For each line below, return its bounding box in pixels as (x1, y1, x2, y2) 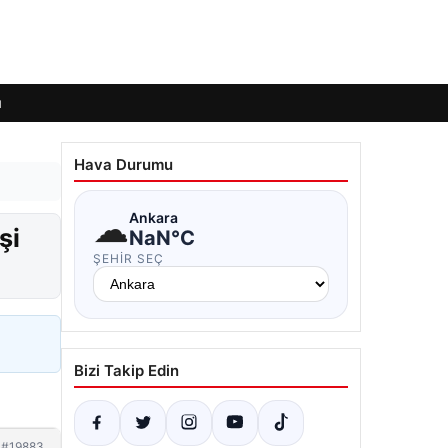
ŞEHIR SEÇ (93, 251, 164, 266)
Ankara (129, 208, 178, 226)
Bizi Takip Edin (74, 361, 179, 380)
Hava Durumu (74, 155, 173, 174)
